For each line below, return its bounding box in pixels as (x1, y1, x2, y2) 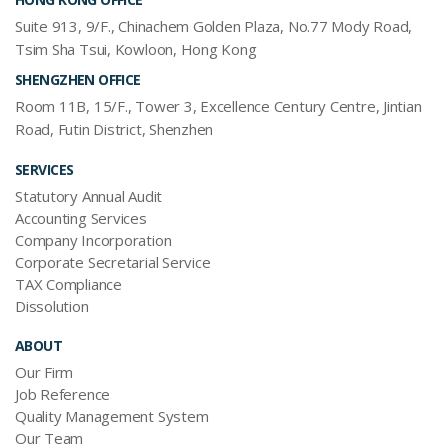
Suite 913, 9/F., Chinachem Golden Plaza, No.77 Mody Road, (15, 16, 413, 37)
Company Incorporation (15, 230, 172, 251)
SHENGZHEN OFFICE (15, 70, 141, 90)
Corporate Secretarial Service (15, 252, 211, 273)
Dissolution (15, 296, 89, 317)
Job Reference (15, 384, 111, 405)
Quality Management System (15, 406, 209, 427)
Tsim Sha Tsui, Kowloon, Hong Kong (15, 39, 257, 60)
